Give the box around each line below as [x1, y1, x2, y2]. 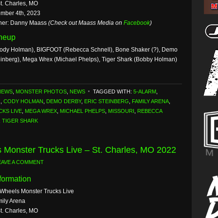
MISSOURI [108, 108, 134, 114]
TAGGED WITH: [93, 89, 133, 94]
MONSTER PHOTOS [16, 89, 67, 94]
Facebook [124, 19, 150, 26]
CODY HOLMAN [3, 98, 43, 104]
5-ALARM [133, 89, 156, 94]
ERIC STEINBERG [84, 98, 129, 104]
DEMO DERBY [46, 98, 81, 104]
